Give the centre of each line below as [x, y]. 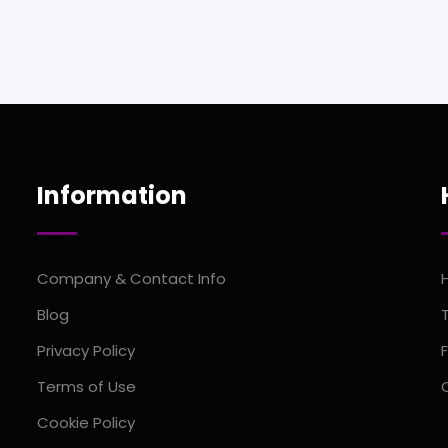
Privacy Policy [86, 351]
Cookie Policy [86, 423]
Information [112, 196]
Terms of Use [87, 387]
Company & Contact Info [132, 279]
